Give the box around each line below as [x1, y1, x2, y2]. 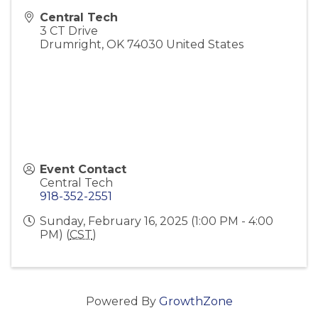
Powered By [85, 295, 159, 309]
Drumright [40, 38, 102, 52]
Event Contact [40, 163, 126, 177]
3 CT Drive [40, 24, 98, 38]
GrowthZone [158, 295, 233, 309]
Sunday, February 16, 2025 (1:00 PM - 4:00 [40, 214, 273, 229]
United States [166, 38, 243, 52]
